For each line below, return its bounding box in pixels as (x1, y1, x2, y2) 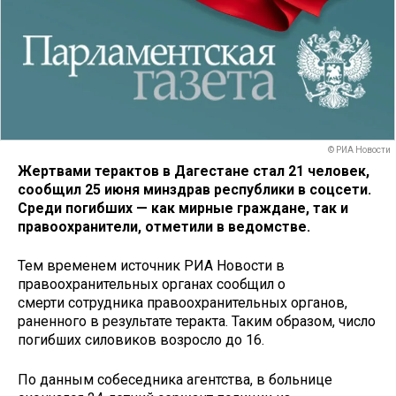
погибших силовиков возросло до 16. (18, 331, 264, 349)
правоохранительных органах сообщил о (18, 276, 286, 293)
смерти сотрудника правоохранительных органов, (18, 294, 347, 312)
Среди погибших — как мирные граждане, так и (18, 199, 348, 217)
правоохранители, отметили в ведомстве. (18, 217, 310, 235)
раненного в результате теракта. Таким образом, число (18, 313, 376, 331)
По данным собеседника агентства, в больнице (18, 371, 332, 389)
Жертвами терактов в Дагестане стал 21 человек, (18, 162, 369, 179)
